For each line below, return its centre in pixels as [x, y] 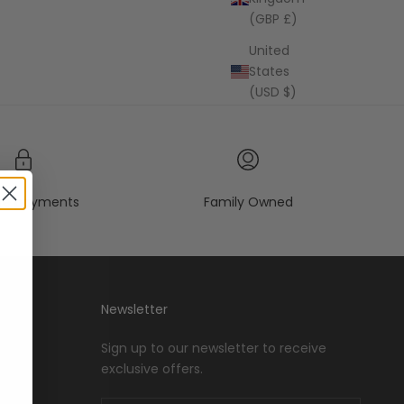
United [269, 50]
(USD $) [273, 92]
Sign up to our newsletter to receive [214, 348]
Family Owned [248, 202]
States [269, 71]
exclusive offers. [152, 368]
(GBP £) [273, 18]
